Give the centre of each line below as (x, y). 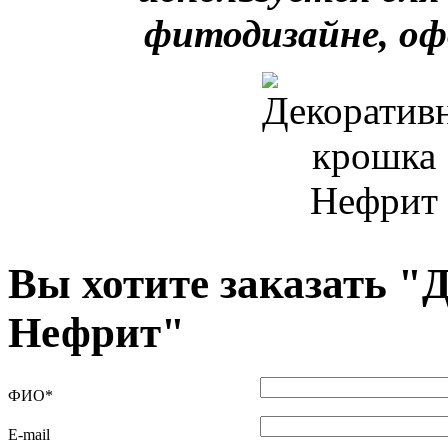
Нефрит (84, 333)
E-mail (29, 435)
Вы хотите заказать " (215, 284)
